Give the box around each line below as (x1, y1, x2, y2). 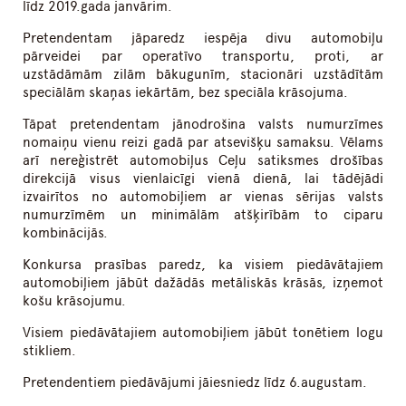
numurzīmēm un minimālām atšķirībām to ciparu (23, 207, 383, 224)
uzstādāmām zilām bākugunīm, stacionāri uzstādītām (23, 66, 383, 83)
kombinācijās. (23, 225, 109, 242)
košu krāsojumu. (23, 293, 127, 310)
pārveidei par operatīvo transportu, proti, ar (23, 48, 383, 65)
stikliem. (23, 343, 77, 360)
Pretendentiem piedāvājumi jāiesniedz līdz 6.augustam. (23, 374, 368, 391)
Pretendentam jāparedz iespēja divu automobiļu (23, 30, 383, 47)
